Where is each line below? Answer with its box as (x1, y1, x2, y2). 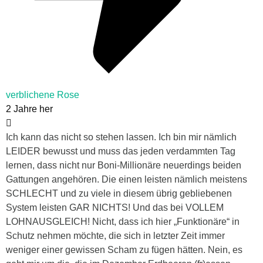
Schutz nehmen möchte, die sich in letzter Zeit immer (6, 231, 225, 241)
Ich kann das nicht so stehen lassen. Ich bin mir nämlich (6, 132, 237, 143)
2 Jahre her (6, 104, 53, 114)
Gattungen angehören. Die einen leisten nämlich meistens (6, 174, 247, 185)
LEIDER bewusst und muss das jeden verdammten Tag (6, 146, 235, 157)
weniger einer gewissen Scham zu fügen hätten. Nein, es (6, 245, 242, 255)
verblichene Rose (6, 90, 79, 100)
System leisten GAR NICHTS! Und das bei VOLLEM (6, 203, 224, 213)
